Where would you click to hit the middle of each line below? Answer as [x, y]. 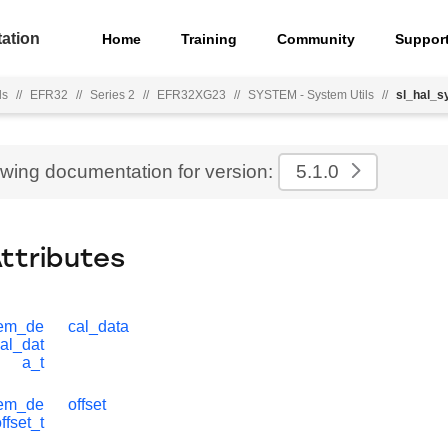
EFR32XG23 [191, 95]
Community [316, 38]
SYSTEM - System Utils [311, 95]
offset [87, 404]
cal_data [98, 326]
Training [209, 38]
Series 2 [112, 95]
